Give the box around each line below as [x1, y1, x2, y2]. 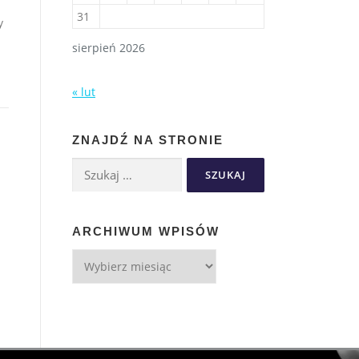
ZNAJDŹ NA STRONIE [72, 132, 224, 147]
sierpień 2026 [72, 39, 145, 55]
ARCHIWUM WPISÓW [72, 224, 220, 238]
